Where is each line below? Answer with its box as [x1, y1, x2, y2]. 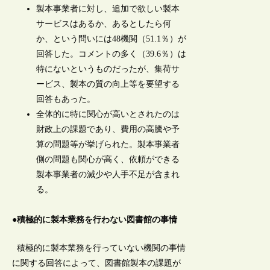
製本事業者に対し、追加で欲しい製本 [36, 4, 180, 13]
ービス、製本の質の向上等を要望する [36, 79, 180, 89]
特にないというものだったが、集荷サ [36, 64, 180, 74]
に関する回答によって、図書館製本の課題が [12, 259, 181, 268]
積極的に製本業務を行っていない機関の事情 [12, 243, 186, 253]
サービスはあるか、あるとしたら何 [36, 19, 172, 28]
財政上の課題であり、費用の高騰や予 [36, 124, 180, 134]
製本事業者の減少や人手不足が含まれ [36, 169, 180, 179]
